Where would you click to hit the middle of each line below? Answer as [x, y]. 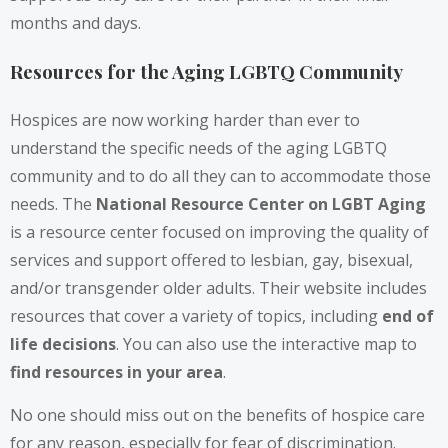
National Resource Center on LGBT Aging [261, 203]
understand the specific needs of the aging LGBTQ [198, 147]
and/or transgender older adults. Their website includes [218, 287]
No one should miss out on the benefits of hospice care [217, 414]
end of [408, 315]
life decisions [63, 343]
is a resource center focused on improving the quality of [219, 231]
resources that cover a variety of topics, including [196, 315]
